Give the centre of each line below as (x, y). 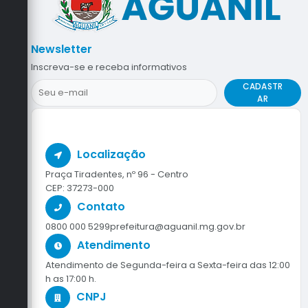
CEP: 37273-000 (80, 188)
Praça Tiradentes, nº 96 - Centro (117, 175)
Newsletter (62, 49)
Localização (111, 155)
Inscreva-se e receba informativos (109, 67)
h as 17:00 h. (71, 279)
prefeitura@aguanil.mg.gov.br (178, 227)
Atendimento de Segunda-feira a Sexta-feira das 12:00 (168, 265)
